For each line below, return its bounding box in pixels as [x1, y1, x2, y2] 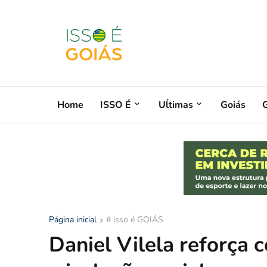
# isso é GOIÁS [106, 214, 163, 225]
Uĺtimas [159, 98, 193, 111]
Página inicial [49, 214, 97, 225]
